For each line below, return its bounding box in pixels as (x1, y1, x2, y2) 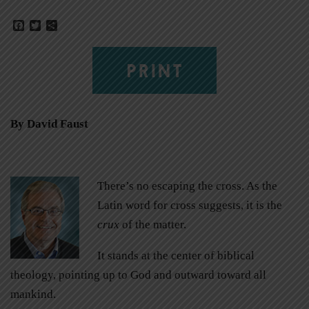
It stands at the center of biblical (97, 248, 255, 262)
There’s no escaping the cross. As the (97, 179, 277, 192)
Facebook (24, 19, 67, 32)
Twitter (41, 19, 72, 32)
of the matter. (119, 217, 186, 231)
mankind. (10, 287, 56, 301)
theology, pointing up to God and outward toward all (10, 268, 266, 281)
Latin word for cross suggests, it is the (97, 198, 282, 212)
